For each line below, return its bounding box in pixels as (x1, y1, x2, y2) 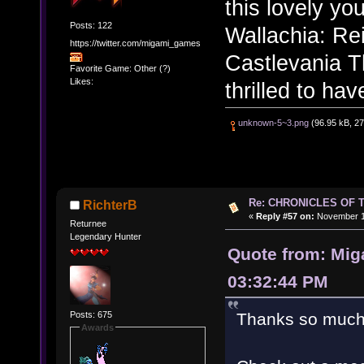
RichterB (83, 198, 138, 213)
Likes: (69, 76, 93, 87)
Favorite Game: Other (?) (69, 63, 171, 74)
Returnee (69, 219, 106, 229)
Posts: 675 (69, 309, 112, 319)
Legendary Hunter (69, 232, 141, 242)
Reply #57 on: (255, 211, 314, 222)
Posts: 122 (69, 20, 112, 31)
